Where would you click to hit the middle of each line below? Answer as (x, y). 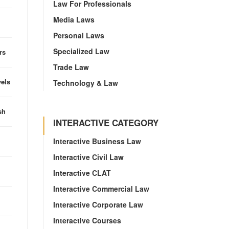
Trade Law (71, 67)
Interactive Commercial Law (101, 189)
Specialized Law (81, 51)
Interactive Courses (87, 220)
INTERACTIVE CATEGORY (106, 123)
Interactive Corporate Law (98, 204)
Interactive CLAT (82, 173)
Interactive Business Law (97, 141)
